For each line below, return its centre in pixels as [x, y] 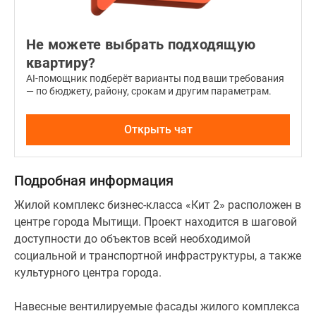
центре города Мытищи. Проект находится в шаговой [156, 222]
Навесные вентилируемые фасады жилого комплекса [157, 306]
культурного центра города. [88, 273]
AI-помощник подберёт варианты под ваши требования [155, 78]
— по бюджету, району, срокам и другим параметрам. [149, 91]
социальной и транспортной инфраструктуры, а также [158, 256]
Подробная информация [94, 181]
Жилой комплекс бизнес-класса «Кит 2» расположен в [158, 205]
